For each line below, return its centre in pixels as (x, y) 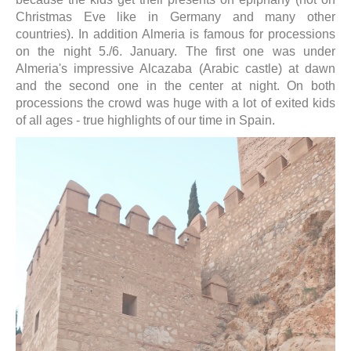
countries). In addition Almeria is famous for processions (175, 34)
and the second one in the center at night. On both (175, 86)
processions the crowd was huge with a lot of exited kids (175, 103)
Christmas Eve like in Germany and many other (175, 17)
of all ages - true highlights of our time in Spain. (145, 121)
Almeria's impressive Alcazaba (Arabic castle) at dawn (175, 69)
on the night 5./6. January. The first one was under (175, 52)
